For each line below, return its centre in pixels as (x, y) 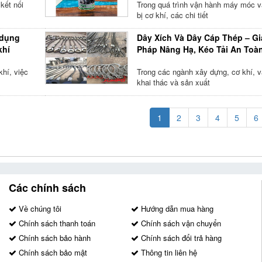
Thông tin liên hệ (168, 252)
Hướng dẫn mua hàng (176, 208)
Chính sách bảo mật (52, 252)
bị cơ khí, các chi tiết (172, 15)
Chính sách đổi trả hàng (180, 238)
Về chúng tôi (39, 208)
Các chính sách (47, 188)
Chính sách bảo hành (54, 238)
